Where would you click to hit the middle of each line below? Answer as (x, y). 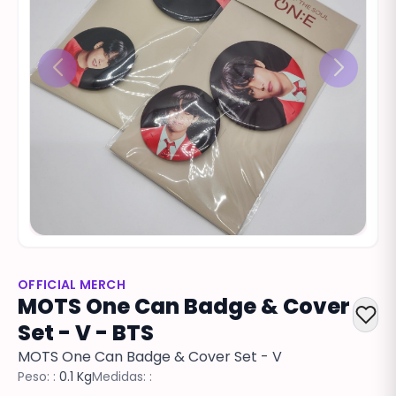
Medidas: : (122, 376)
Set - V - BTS (86, 332)
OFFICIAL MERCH (72, 284)
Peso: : (37, 376)
